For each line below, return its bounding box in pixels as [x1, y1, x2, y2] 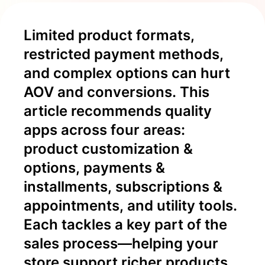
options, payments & [24, 159, 165, 176]
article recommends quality [24, 102, 212, 119]
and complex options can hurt [24, 64, 230, 82]
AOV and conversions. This [24, 83, 209, 101]
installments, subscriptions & [24, 178, 222, 195]
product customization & [24, 140, 193, 157]
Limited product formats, [24, 27, 195, 44]
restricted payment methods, [24, 46, 224, 63]
